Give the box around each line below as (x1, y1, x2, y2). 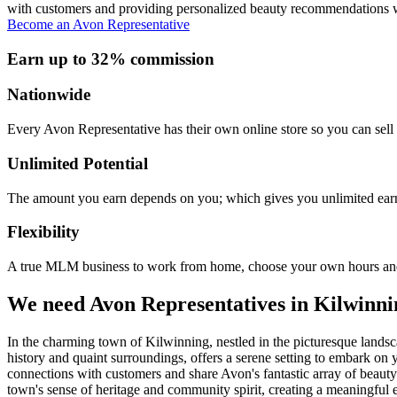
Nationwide (7, 85, 90, 105)
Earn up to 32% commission (7, 49, 214, 68)
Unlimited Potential (7, 153, 148, 173)
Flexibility (7, 222, 80, 242)
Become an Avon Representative (7, 16, 190, 32)
